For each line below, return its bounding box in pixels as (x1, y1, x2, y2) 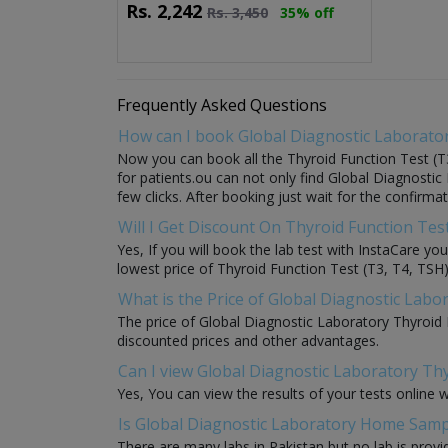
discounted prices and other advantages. (117, 330, 379, 350)
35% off (280, 2, 334, 22)
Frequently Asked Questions (117, 93, 327, 116)
